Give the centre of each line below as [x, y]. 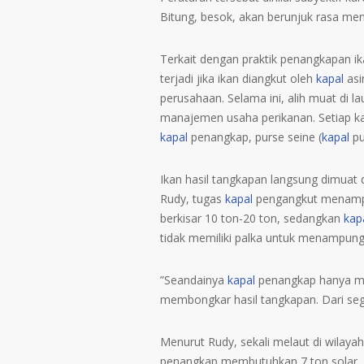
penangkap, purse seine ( [255, 137]
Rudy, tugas [193, 199]
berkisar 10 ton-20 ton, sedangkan [252, 218]
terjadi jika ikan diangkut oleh [238, 78]
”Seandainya [194, 280]
